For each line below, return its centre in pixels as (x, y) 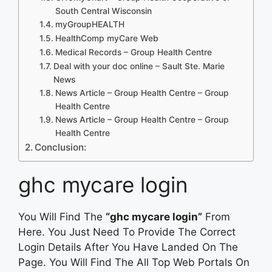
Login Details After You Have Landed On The (128, 247)
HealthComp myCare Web (107, 38)
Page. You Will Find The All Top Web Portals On (134, 262)
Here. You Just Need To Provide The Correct (127, 232)
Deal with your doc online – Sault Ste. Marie (139, 66)
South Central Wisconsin (103, 11)
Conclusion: (61, 147)
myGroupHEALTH (90, 24)
